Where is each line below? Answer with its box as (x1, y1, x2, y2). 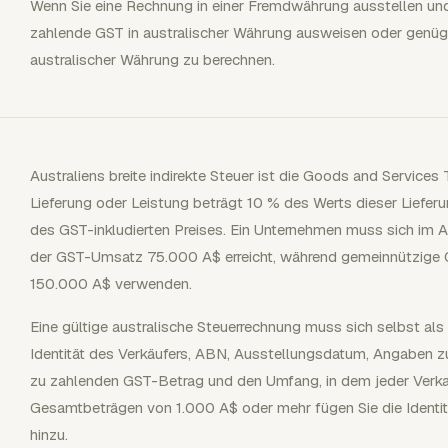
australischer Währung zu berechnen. (30, 50, 275, 69)
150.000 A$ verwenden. (30, 274, 192, 293)
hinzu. (30, 425, 68, 444)
